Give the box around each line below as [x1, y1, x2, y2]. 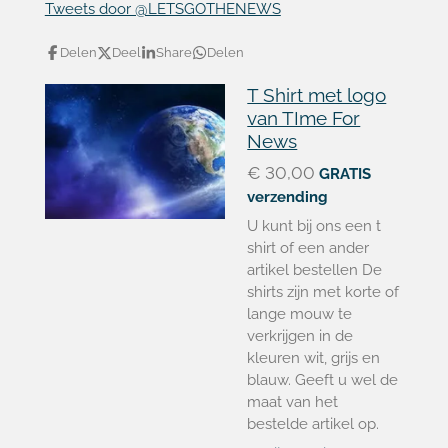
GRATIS [319, 164, 372, 183]
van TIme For [247, 107, 361, 129]
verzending [247, 187, 329, 206]
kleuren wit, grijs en [247, 349, 381, 367]
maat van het [247, 393, 339, 411]
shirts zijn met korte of [247, 283, 400, 301]
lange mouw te [247, 305, 353, 323]
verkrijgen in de [247, 327, 354, 345]
